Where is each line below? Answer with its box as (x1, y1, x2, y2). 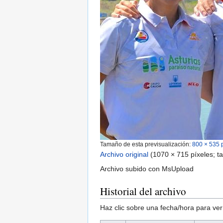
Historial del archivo (100, 184, 186, 199)
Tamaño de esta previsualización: (100, 141, 192, 148)
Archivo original (100, 150, 148, 159)
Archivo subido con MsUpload (100, 165, 194, 173)
